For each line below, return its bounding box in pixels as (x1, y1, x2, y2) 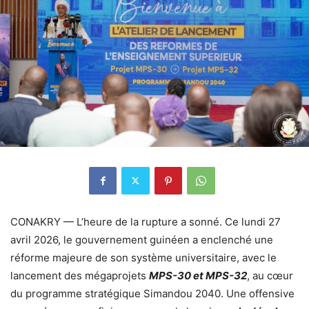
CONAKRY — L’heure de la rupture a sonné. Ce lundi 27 (10, 215, 281, 228)
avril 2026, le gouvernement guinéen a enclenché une (10, 232, 273, 246)
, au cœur (247, 268, 293, 282)
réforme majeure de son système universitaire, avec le (10, 250, 277, 264)
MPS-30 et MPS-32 (149, 268, 247, 282)
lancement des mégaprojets (10, 268, 149, 282)
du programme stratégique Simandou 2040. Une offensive (10, 286, 295, 300)
